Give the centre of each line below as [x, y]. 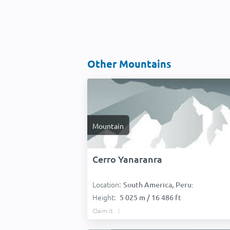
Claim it [103, 210]
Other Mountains [129, 64]
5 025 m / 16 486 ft [150, 197]
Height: [105, 197]
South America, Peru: [158, 185]
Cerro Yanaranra [127, 159]
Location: [107, 184]
